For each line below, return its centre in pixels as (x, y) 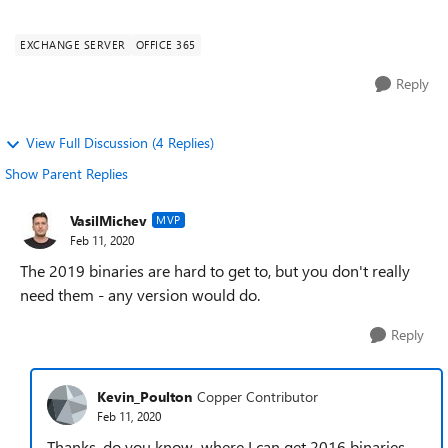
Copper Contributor (257, 396)
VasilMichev (108, 220)
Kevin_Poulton (144, 396)
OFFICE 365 (165, 44)
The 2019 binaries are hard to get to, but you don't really (215, 270)
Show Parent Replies (66, 173)
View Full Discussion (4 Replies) (120, 142)
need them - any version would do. (142, 294)
